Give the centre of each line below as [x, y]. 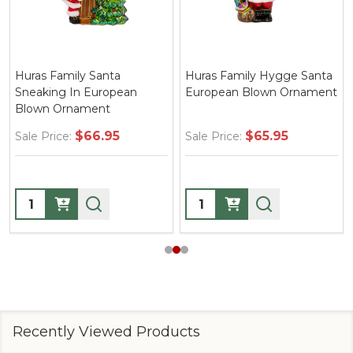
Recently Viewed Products [106, 332]
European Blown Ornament [261, 92]
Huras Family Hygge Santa [259, 76]
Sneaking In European [76, 92]
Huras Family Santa [68, 76]
